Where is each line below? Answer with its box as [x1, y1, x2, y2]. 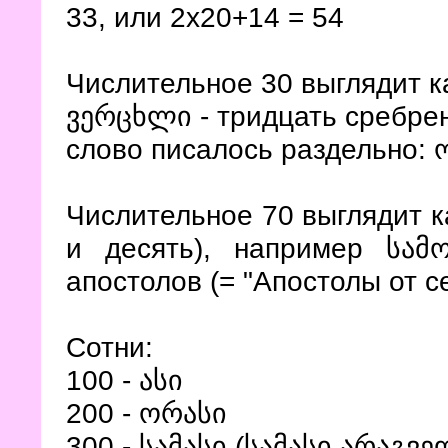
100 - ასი [66, 364, 183, 396]
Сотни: [66, 331, 153, 363]
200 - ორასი [66, 397, 227, 429]
